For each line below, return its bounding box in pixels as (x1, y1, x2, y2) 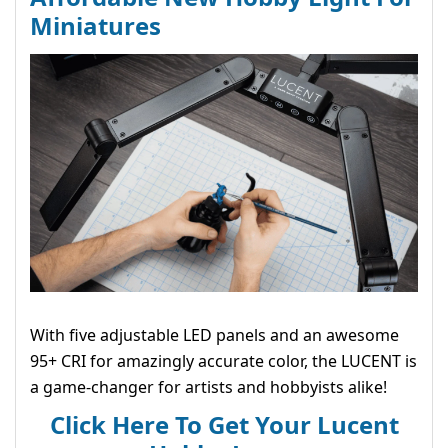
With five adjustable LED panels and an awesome (30, 323, 399, 346)
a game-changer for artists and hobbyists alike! (30, 375, 387, 398)
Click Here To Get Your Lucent (49, 407, 399, 441)
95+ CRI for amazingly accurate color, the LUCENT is (30, 349, 417, 372)
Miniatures (30, 9, 161, 43)
